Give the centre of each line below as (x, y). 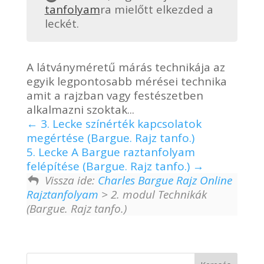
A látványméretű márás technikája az (126, 67)
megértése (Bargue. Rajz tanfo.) (110, 138)
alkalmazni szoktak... (80, 109)
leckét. (62, 24)
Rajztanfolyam (62, 194)
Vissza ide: (71, 180)
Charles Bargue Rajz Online (165, 180)
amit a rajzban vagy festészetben (115, 95)
